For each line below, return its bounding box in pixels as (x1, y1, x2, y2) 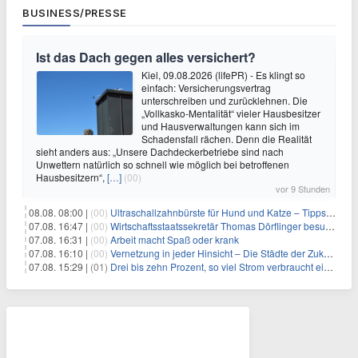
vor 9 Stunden (276, 182, 330, 195)
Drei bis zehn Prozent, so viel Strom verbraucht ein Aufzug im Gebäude (110, 260, 324, 273)
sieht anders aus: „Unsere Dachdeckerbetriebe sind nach (36, 145, 284, 158)
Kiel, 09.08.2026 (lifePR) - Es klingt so (141, 68, 305, 82)
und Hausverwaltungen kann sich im (141, 119, 300, 133)
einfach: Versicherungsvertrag (141, 81, 271, 94)
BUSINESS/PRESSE (22, 6, 127, 19)
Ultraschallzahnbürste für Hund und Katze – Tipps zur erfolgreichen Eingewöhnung (110, 205, 326, 219)
